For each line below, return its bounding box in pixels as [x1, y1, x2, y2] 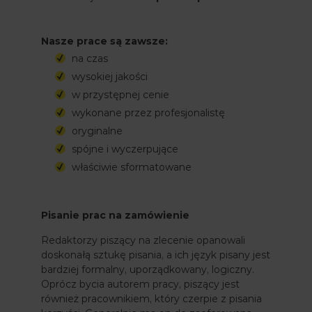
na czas [72, 52, 108, 65]
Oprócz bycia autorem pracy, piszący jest [41, 277, 240, 290]
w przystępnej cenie [72, 88, 169, 101]
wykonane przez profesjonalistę [72, 106, 225, 119]
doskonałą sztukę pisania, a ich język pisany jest [41, 248, 270, 261]
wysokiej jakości [72, 70, 148, 83]
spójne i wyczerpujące [72, 142, 178, 155]
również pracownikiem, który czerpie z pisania [41, 292, 262, 305]
